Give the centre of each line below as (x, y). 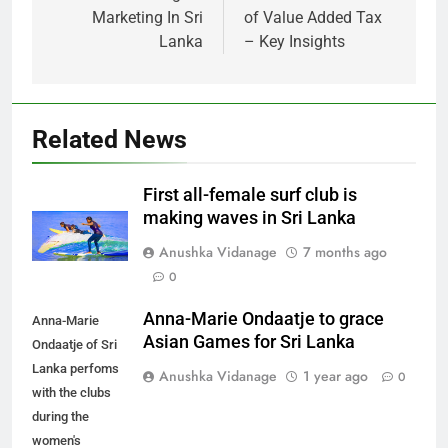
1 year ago (335, 376)
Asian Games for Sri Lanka (249, 342)
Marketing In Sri (147, 18)
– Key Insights (294, 42)
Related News (109, 140)
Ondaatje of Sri (74, 345)
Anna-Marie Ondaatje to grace (263, 319)
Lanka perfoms (75, 369)
